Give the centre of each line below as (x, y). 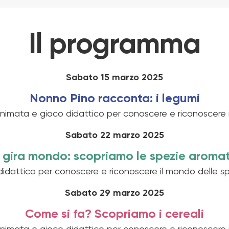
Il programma (114, 45)
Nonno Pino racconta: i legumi (114, 98)
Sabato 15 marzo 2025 (114, 77)
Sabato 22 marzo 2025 (114, 135)
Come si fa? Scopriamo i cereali (114, 214)
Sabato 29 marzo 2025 (114, 193)
